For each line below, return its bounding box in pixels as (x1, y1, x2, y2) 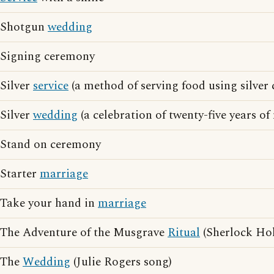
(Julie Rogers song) (70, 253, 172, 271)
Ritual (168, 224, 200, 242)
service (33, 77, 68, 95)
